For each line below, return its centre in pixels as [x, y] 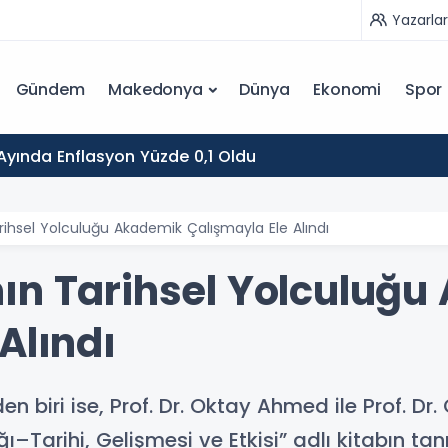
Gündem [50, 89]
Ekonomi [347, 89]
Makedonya [155, 89]
